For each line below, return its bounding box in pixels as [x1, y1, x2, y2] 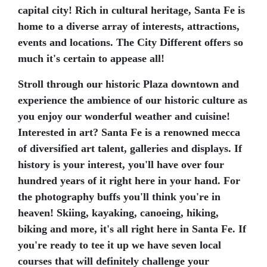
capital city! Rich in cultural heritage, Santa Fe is [18, 4, 245, 16]
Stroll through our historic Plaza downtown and [18, 78, 239, 90]
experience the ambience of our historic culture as [18, 94, 247, 106]
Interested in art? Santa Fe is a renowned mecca [18, 126, 240, 138]
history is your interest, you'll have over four [18, 159, 224, 170]
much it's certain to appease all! [18, 52, 164, 64]
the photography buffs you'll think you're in [18, 191, 221, 203]
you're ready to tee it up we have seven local [18, 239, 221, 251]
